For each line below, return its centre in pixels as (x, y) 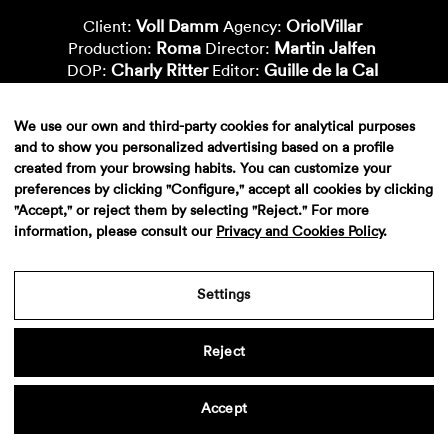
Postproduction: (90, 93)
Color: (287, 93)
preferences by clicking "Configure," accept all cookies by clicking (223, 190)
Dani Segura (373, 137)
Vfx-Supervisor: (176, 115)
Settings (224, 295)
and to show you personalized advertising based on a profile (204, 148)
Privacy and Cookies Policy (299, 232)
